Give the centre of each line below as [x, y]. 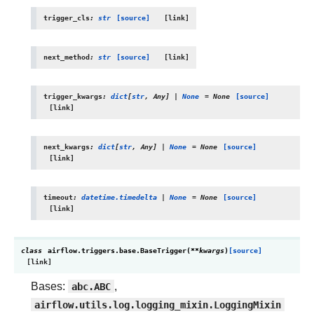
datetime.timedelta [119, 197]
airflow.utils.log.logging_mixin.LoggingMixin [158, 305]
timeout [58, 197]
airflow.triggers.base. [94, 251]
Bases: [49, 286]
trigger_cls [67, 18]
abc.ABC [91, 286]
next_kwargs [67, 147]
